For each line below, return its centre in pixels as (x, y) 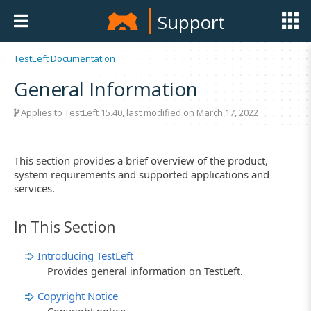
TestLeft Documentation (65, 58)
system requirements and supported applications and (142, 174)
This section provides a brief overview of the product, (141, 160)
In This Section (65, 227)
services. (34, 188)
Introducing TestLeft (85, 255)
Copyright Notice (78, 296)
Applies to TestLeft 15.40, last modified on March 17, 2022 (138, 112)
